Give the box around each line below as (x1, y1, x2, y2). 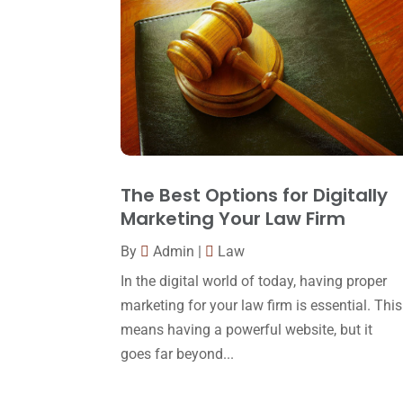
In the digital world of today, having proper (121, 273, 388, 291)
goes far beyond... (121, 345, 235, 363)
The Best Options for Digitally (121, 183, 389, 209)
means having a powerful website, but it (121, 321, 373, 339)
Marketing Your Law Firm (121, 206, 346, 232)
